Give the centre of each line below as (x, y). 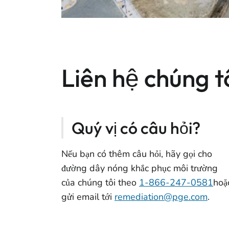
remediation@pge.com (161, 197)
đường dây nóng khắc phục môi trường (140, 168)
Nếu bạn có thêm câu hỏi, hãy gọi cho (137, 154)
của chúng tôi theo (100, 182)
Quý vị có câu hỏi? (136, 128)
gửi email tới (88, 197)
